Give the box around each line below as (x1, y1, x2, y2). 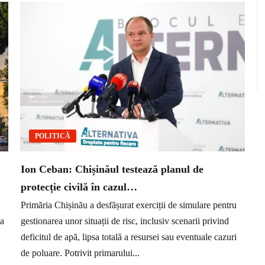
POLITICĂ (35, 132, 70, 141)
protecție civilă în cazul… (21, 181, 137, 193)
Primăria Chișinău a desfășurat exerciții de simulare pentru (21, 199, 237, 210)
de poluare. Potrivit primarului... (21, 247, 140, 258)
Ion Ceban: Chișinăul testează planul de (21, 163, 203, 176)
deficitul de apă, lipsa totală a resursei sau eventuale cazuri (21, 231, 237, 242)
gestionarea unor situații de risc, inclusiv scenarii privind (21, 215, 229, 226)
